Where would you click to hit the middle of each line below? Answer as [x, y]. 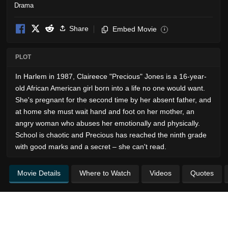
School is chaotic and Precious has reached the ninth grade [111, 135]
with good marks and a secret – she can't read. [91, 146]
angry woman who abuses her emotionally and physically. [108, 123]
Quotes [202, 173]
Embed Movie [135, 29]
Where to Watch [105, 173]
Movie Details [39, 173]
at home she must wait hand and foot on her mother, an [105, 111]
